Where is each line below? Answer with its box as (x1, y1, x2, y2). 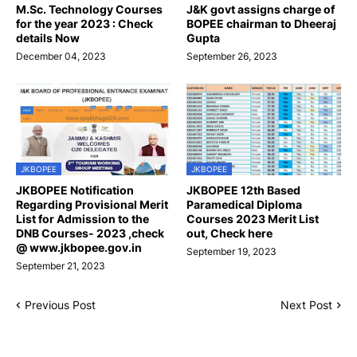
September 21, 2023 (16, 260, 105, 273)
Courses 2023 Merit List (186, 212, 319, 226)
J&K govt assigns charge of (186, 2, 335, 17)
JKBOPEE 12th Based (186, 183, 300, 198)
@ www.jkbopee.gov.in (16, 241, 142, 255)
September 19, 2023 (186, 245, 277, 258)
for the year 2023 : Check (16, 17, 153, 31)
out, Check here (186, 226, 273, 241)
